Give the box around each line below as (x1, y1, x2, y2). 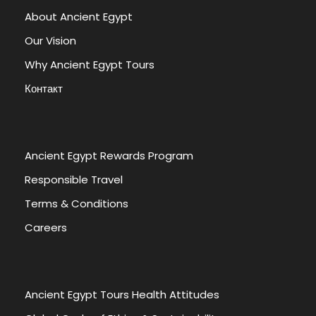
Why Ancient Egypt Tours (25, 57, 154, 72)
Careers (25, 220, 67, 235)
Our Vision (25, 33, 76, 48)
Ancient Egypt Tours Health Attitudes (25, 287, 219, 302)
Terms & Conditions (25, 196, 128, 211)
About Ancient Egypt (25, 9, 133, 24)
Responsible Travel (25, 172, 123, 187)
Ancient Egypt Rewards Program (25, 148, 193, 163)
